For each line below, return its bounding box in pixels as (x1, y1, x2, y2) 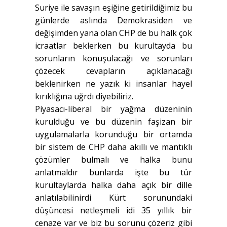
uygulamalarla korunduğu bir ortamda (35, 129, 192, 140)
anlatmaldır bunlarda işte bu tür (35, 167, 192, 178)
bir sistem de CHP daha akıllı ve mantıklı (35, 141, 192, 153)
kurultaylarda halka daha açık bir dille (35, 179, 192, 191)
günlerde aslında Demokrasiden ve (35, 15, 192, 26)
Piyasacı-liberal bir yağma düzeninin (35, 103, 192, 115)
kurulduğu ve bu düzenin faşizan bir (35, 116, 192, 128)
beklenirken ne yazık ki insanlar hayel (35, 78, 192, 90)
